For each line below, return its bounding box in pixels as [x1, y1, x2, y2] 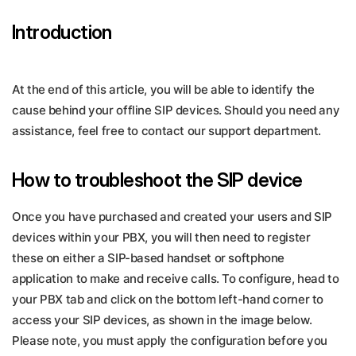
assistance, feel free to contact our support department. [12, 123, 324, 138]
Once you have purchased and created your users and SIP [12, 209, 332, 224]
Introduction [12, 21, 112, 44]
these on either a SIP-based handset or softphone [12, 250, 284, 265]
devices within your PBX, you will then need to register [12, 230, 311, 245]
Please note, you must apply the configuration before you [12, 333, 327, 348]
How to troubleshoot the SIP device [12, 168, 303, 192]
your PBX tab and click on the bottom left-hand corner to [12, 292, 323, 307]
